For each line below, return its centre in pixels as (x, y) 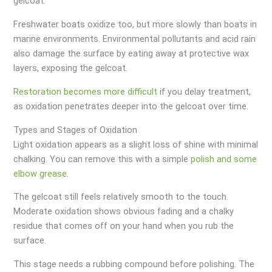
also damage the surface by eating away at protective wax (131, 54)
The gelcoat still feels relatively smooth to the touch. (121, 197)
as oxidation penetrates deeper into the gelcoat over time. (131, 106)
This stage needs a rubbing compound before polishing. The (134, 264)
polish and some (224, 159)
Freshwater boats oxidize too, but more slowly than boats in (135, 25)
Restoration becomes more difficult (86, 91)
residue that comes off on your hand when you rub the (124, 226)
